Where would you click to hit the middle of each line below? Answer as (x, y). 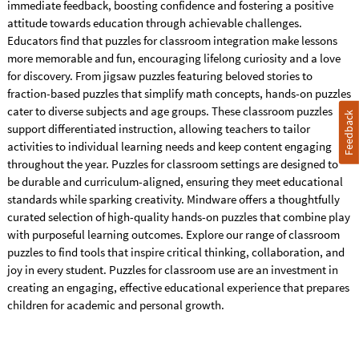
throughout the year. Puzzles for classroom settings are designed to (172, 164)
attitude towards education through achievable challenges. (154, 23)
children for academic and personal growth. (115, 305)
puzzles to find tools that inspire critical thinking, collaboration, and (175, 252)
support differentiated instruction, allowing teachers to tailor (158, 129)
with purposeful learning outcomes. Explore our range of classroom (173, 235)
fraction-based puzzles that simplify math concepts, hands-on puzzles (179, 94)
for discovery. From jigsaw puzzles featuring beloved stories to (159, 76)
